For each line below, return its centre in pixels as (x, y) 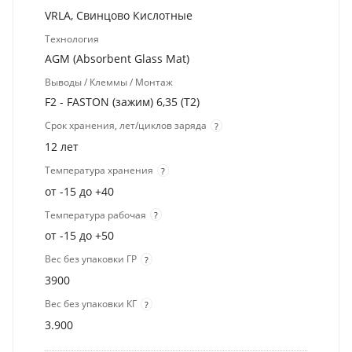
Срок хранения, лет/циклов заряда (126, 126)
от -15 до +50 (79, 236)
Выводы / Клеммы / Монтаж (109, 82)
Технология (72, 39)
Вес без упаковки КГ (91, 304)
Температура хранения (99, 170)
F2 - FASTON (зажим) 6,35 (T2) (122, 102)
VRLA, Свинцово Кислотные (119, 16)
